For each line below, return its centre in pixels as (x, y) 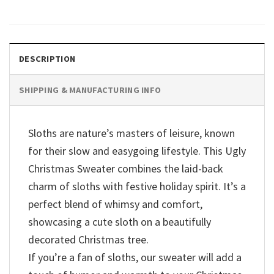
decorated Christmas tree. (88, 239)
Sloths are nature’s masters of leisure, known (131, 133)
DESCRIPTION (47, 58)
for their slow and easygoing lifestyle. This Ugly (137, 150)
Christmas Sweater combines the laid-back (126, 168)
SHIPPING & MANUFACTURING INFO (90, 90)
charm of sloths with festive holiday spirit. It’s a (137, 186)
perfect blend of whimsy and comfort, (115, 204)
